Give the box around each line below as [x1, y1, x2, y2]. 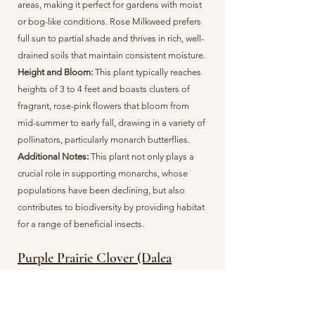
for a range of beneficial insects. [18, 219, 146, 229]
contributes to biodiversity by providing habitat [18, 202, 205, 212]
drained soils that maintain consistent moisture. [18, 50, 205, 60]
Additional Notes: [18, 151, 91, 162]
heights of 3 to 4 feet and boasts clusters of [18, 84, 190, 94]
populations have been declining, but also [18, 185, 185, 195]
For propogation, [134, 289, 205, 300]
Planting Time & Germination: [18, 289, 134, 300]
